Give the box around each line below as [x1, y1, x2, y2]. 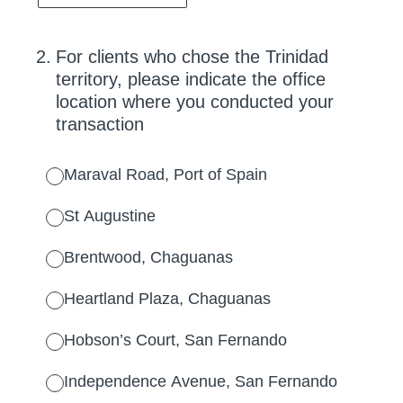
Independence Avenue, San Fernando [64, 372, 337, 390]
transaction [56, 114, 144, 134]
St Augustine [64, 207, 156, 225]
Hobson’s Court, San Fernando [64, 331, 287, 349]
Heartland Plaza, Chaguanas [64, 290, 271, 308]
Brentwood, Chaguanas [64, 248, 233, 266]
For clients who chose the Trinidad [56, 47, 328, 67]
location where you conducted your [56, 92, 334, 112]
